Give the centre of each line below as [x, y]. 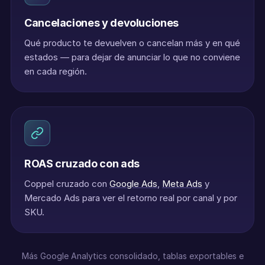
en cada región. [56, 71]
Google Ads [133, 184]
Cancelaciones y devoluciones [101, 23]
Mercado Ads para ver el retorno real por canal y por [131, 198]
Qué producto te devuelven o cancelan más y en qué [132, 43]
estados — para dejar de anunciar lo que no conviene [132, 57]
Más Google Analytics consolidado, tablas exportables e [132, 256]
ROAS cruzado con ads [82, 164]
